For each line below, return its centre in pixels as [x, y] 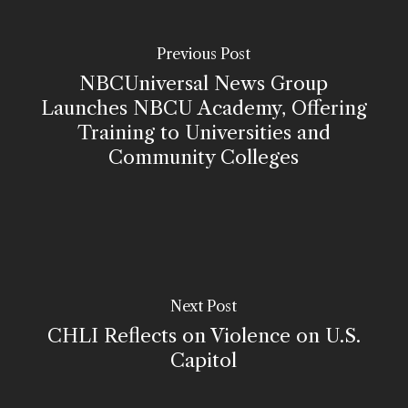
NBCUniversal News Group [204, 84]
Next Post [204, 306]
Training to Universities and [204, 133]
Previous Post [204, 54]
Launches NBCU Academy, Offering [204, 108]
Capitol [204, 361]
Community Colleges [204, 158]
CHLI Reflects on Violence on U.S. [204, 336]
